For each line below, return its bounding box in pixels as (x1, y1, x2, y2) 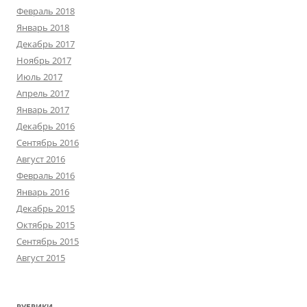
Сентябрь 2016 (16, 136, 79, 149)
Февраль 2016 (16, 169, 75, 182)
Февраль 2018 (16, 5, 75, 17)
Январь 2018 (16, 21, 69, 34)
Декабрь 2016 (16, 120, 75, 132)
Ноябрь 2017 (16, 54, 71, 66)
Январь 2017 (16, 103, 69, 116)
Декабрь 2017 (16, 38, 75, 50)
